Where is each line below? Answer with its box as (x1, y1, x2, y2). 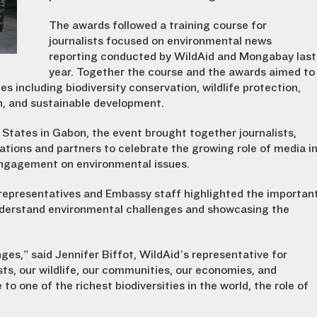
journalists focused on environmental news (49, 35, 272, 47)
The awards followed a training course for (49, 19, 267, 32)
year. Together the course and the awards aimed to (49, 66, 315, 79)
